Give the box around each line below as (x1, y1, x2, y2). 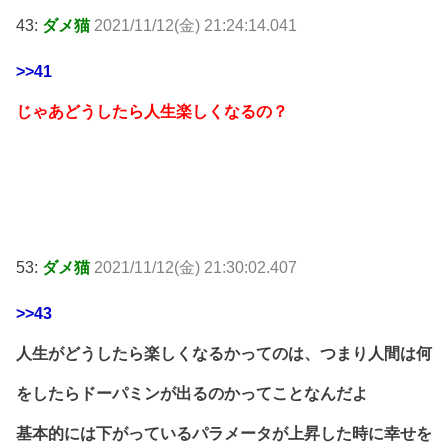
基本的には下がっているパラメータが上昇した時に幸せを (16, 424, 432, 442)
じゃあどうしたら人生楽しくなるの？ (16, 102, 288, 120)
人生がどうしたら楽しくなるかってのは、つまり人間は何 (16, 344, 432, 362)
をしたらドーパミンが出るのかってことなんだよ (16, 384, 368, 402)
